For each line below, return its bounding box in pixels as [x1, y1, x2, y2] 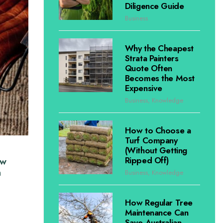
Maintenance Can [124, 207, 189, 219]
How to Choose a [124, 124, 191, 136]
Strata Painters [124, 52, 179, 64]
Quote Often [124, 62, 173, 74]
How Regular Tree [124, 197, 193, 209]
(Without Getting [124, 144, 187, 156]
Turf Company [124, 134, 178, 146]
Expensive [124, 82, 162, 94]
